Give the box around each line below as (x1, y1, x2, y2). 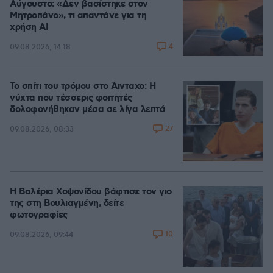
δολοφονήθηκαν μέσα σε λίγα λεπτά (10, 104, 165, 116)
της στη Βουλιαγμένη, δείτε (10, 197, 124, 210)
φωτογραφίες (10, 209, 68, 221)
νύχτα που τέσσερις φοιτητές (10, 92, 132, 104)
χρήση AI (10, 21, 48, 34)
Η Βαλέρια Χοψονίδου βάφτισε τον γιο (10, 186, 172, 198)
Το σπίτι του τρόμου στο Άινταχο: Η (10, 80, 155, 93)
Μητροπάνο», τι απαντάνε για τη (10, 10, 146, 22)
